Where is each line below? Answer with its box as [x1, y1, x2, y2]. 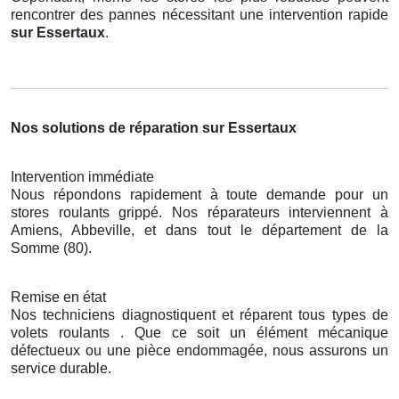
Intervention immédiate [11, 168, 154, 184]
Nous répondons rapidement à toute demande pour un [11, 186, 388, 202]
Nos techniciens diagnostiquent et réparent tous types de [11, 306, 388, 322]
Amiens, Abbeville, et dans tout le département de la [11, 222, 388, 238]
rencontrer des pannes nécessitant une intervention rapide [11, 6, 388, 22]
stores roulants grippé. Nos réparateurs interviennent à [11, 204, 388, 220]
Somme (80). [11, 240, 92, 256]
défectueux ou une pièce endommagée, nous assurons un [11, 342, 388, 358]
